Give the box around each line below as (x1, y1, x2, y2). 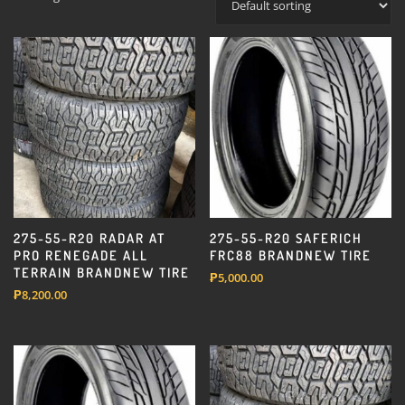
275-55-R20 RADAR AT (14, 230, 165, 247)
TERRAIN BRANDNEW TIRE (14, 264, 190, 281)
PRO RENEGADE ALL (14, 247, 148, 264)
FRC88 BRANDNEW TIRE (210, 247, 372, 264)
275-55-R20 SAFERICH (210, 230, 363, 247)
